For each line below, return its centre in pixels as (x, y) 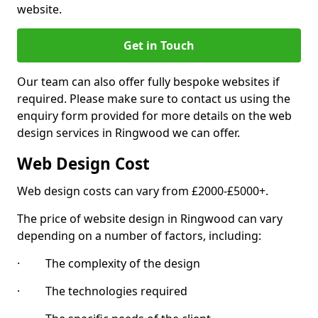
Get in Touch (159, 45)
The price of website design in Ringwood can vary (150, 219)
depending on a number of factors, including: (139, 236)
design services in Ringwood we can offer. (128, 133)
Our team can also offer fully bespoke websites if (148, 82)
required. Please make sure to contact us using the (154, 99)
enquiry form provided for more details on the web (154, 116)
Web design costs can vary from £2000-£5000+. (143, 191)
